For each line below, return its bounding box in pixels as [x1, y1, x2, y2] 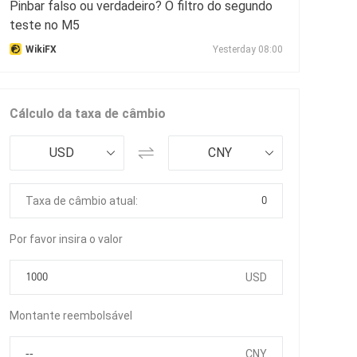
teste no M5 [10, 17, 80, 33]
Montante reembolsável [10, 308, 132, 322]
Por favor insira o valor [10, 232, 123, 245]
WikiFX [25, 43, 57, 55]
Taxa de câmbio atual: [25, 194, 138, 207]
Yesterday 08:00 [213, 43, 283, 55]
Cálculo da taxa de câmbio [10, 105, 166, 121]
